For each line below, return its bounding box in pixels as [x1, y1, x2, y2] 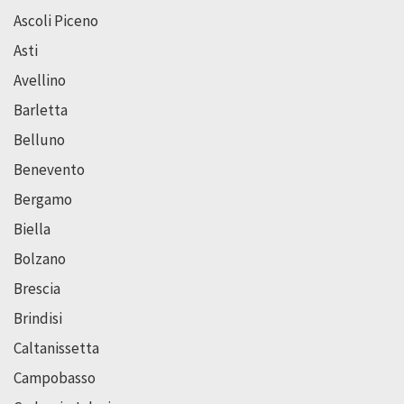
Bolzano [14, 248, 66, 269]
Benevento [14, 159, 85, 179]
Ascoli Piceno [14, 10, 98, 31]
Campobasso [14, 367, 96, 388]
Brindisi [14, 308, 62, 328]
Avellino [14, 69, 66, 90]
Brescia [14, 278, 60, 298]
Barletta [14, 99, 68, 120]
